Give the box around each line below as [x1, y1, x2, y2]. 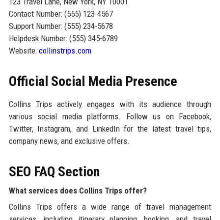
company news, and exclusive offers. [8, 136, 130, 146]
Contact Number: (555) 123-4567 [8, 8, 113, 19]
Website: [8, 45, 39, 55]
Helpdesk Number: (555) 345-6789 [8, 33, 118, 43]
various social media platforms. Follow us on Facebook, [8, 111, 212, 121]
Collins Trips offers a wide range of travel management [8, 201, 212, 212]
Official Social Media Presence [8, 73, 177, 89]
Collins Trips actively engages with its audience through [8, 99, 212, 109]
